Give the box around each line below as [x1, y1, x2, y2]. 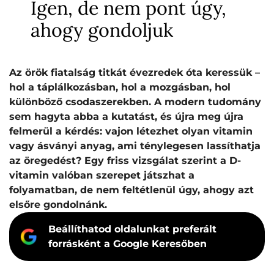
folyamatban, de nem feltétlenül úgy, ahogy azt [9, 184, 254, 196]
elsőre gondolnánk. [9, 199, 107, 210]
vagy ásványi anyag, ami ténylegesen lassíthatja [9, 140, 261, 152]
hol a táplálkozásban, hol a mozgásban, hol [9, 81, 231, 93]
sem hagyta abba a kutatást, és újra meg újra [9, 111, 243, 122]
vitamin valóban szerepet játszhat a [9, 169, 194, 181]
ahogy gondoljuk [31, 18, 173, 42]
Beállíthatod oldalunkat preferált [48, 223, 217, 235]
